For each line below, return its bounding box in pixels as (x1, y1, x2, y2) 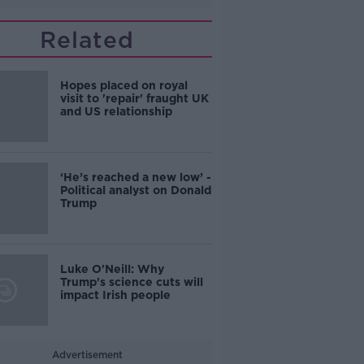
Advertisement (51, 349, 123, 361)
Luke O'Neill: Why (59, 262, 164, 275)
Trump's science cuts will (59, 275, 203, 288)
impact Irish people (59, 288, 171, 301)
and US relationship (59, 105, 172, 118)
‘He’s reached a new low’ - (59, 171, 211, 184)
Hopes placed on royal (59, 79, 188, 92)
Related (40, 26, 135, 54)
